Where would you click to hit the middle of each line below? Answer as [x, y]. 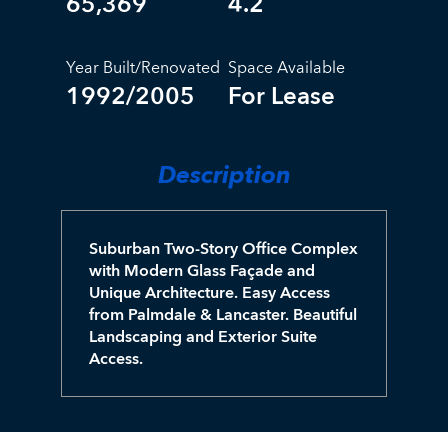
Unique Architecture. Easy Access [209, 292]
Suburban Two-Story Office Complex [223, 248]
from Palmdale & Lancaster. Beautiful [222, 314]
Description [224, 175]
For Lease [282, 96]
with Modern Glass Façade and [201, 270]
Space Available [287, 67]
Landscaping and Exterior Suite [202, 336]
